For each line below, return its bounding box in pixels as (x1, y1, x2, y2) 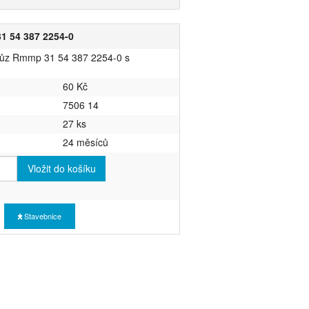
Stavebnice (21, 210, 61, 221)
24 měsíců (62, 134, 108, 149)
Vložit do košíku (27, 161, 96, 175)
